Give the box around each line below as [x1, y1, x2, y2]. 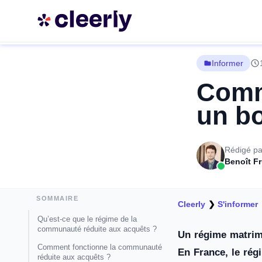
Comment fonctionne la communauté [37, 243, 162, 251]
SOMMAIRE [36, 195, 79, 202]
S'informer [218, 199, 258, 209]
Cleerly [178, 199, 205, 209]
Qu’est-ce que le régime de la [37, 215, 137, 223]
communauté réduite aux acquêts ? [37, 225, 157, 233]
